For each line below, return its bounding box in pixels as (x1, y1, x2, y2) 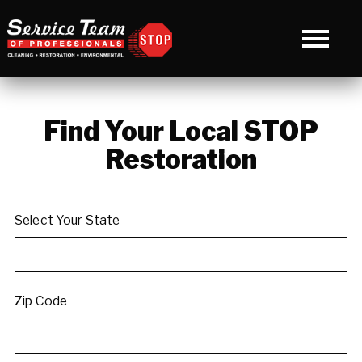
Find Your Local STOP (44, 116, 318, 148)
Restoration (105, 144, 257, 176)
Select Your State (14, 213, 120, 229)
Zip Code (14, 293, 68, 309)
